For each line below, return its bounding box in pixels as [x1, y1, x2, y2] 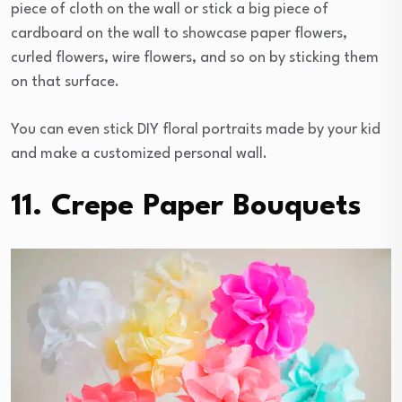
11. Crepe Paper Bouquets [11, 191, 362, 222]
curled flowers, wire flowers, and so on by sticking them [11, 49, 379, 66]
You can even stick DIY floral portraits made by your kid [11, 121, 380, 137]
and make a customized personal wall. [11, 145, 267, 162]
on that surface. [11, 74, 119, 90]
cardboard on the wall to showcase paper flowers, [11, 25, 347, 41]
